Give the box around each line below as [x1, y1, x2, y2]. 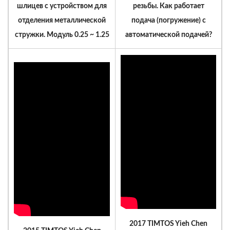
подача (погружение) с [131, 17, 206, 24]
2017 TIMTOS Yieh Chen [129, 220, 207, 227]
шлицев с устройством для [17, 3, 107, 10]
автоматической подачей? [125, 31, 212, 39]
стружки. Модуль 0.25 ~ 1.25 [14, 31, 109, 39]
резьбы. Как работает [132, 3, 204, 10]
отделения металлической [18, 17, 106, 24]
